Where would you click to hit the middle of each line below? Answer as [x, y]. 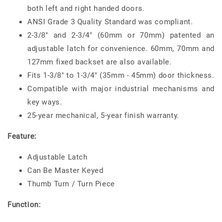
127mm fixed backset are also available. [100, 62]
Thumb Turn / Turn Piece [71, 184]
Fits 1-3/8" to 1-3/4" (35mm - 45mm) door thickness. [121, 75]
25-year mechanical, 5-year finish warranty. [103, 115]
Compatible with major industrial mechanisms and [121, 88]
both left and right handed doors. [86, 8]
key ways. [45, 102]
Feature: [22, 136]
